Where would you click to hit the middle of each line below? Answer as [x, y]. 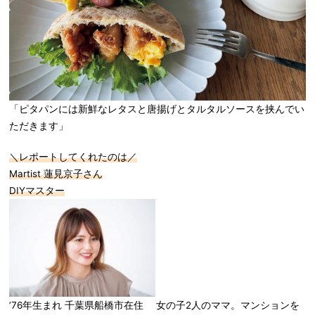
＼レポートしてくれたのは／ [73, 157]
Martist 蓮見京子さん [56, 174]
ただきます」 [39, 126]
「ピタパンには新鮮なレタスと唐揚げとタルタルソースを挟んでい [157, 109]
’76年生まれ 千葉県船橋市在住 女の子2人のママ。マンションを [154, 305]
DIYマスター [37, 191]
